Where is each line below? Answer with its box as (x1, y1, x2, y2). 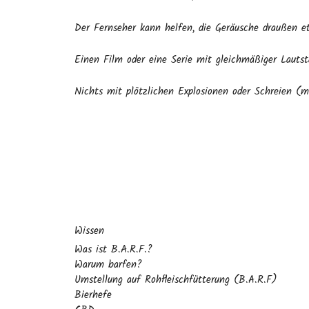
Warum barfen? (74, 257, 142, 273)
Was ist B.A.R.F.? (74, 241, 152, 258)
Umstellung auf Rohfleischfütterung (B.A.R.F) (74, 272, 277, 288)
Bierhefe (74, 287, 112, 303)
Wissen (74, 222, 104, 239)
